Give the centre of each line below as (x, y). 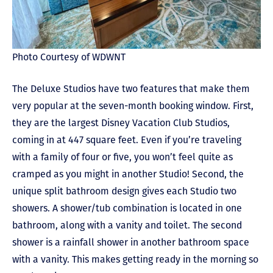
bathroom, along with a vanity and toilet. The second (127, 225)
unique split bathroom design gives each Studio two (124, 191)
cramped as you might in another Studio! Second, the (128, 174)
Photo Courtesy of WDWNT (69, 57)
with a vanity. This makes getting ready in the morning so (135, 259)
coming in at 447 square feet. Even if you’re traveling (127, 140)
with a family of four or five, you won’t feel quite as (122, 157)
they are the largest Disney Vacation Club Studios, (121, 122)
